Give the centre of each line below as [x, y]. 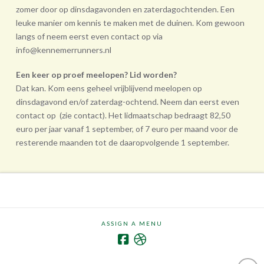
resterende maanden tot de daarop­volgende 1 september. [122, 142]
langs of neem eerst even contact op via [89, 37]
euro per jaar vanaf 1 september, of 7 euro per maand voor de [127, 128]
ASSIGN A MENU [132, 223]
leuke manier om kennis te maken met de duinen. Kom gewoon [130, 23]
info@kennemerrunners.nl [63, 50]
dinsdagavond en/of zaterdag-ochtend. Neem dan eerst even [127, 101]
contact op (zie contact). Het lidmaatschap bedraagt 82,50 [123, 115]
